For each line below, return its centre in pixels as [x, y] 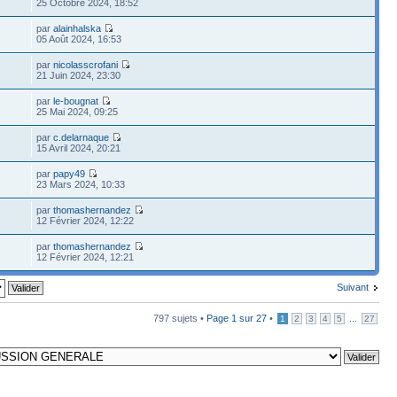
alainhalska [78, 28]
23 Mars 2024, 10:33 [81, 184]
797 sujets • [180, 318]
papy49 [70, 173]
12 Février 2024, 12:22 [86, 220]
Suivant [353, 287]
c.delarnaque [82, 137]
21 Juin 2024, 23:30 [79, 75]
